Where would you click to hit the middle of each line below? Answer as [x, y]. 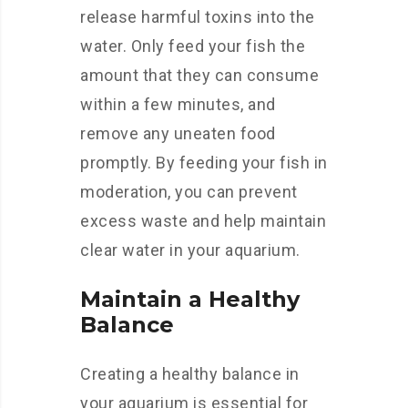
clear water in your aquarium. [190, 250]
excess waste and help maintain [203, 221]
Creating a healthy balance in [190, 374]
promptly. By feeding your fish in [204, 163]
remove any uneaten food [178, 133]
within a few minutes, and [178, 104]
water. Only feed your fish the [193, 46]
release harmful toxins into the [198, 17]
